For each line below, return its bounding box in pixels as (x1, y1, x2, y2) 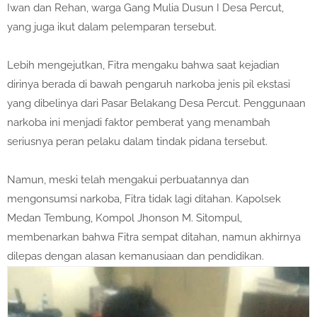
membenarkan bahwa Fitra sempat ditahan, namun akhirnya (7, 231, 301, 244)
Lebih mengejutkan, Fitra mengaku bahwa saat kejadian (7, 59, 279, 72)
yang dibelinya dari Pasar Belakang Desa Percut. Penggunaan (7, 97, 306, 110)
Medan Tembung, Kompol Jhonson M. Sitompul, (7, 212, 242, 225)
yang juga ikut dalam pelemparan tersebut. (7, 21, 217, 34)
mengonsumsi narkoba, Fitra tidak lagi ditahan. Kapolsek (7, 192, 281, 206)
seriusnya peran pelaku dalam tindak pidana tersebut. (7, 135, 267, 149)
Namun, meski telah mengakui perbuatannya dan (7, 173, 249, 187)
